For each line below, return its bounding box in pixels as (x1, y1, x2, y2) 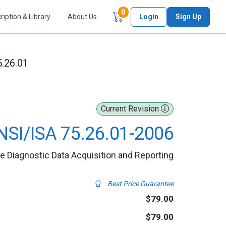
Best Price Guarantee (106, 180, 174, 188)
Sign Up (176, 12, 201, 21)
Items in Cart (125, 8, 168, 16)
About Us (68, 12, 97, 21)
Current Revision (101, 104, 161, 114)
